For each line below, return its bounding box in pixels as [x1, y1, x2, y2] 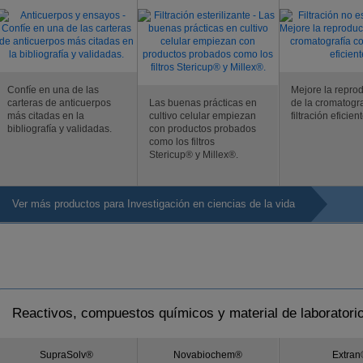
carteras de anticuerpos [7, 97, 111, 109]
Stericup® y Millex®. [149, 149, 238, 160]
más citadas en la [7, 110, 84, 122]
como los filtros [149, 136, 215, 147]
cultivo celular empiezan [149, 110, 256, 122]
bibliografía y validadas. [7, 123, 112, 135]
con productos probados [149, 123, 256, 135]
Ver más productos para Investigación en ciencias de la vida [12, 198, 295, 210]
